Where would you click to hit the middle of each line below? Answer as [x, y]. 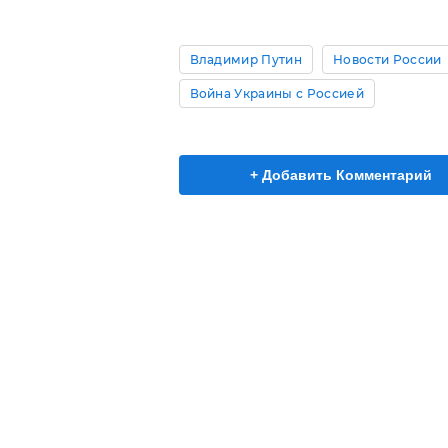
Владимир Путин [245, 59]
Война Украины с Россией [276, 93]
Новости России [387, 59]
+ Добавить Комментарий [341, 174]
